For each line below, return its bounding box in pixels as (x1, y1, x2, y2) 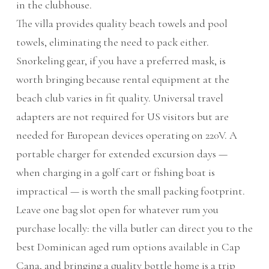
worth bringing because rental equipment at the (16, 73, 229, 86)
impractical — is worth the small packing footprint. (16, 184, 245, 198)
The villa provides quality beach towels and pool (16, 17, 228, 31)
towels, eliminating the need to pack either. (16, 35, 209, 49)
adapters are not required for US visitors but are (16, 110, 229, 124)
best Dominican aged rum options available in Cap (16, 240, 240, 254)
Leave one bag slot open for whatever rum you (16, 203, 219, 217)
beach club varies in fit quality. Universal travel (16, 91, 223, 105)
